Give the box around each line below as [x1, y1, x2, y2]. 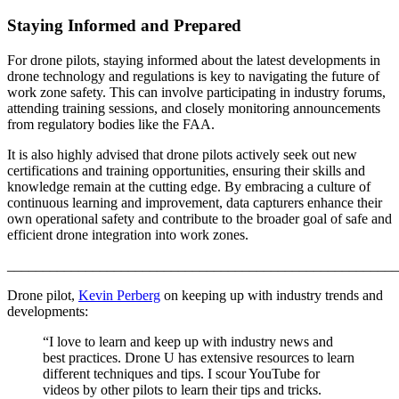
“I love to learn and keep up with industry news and [43, 333, 333, 349]
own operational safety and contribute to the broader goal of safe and [7, 210, 392, 226]
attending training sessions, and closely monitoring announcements [7, 100, 380, 116]
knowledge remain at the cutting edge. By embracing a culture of [7, 178, 370, 194]
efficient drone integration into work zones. [7, 226, 248, 242]
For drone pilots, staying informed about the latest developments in [7, 52, 380, 68]
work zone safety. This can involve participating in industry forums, [7, 84, 386, 100]
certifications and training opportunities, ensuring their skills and [7, 162, 365, 178]
